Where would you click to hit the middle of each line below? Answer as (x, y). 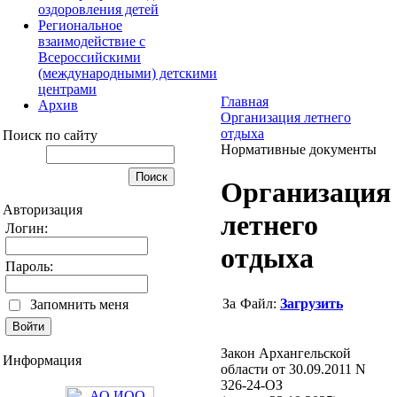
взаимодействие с (92, 41)
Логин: (27, 228)
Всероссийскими (90, 57)
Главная (245, 101)
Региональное (80, 25)
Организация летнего (286, 117)
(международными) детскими (128, 73)
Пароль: (29, 266)
